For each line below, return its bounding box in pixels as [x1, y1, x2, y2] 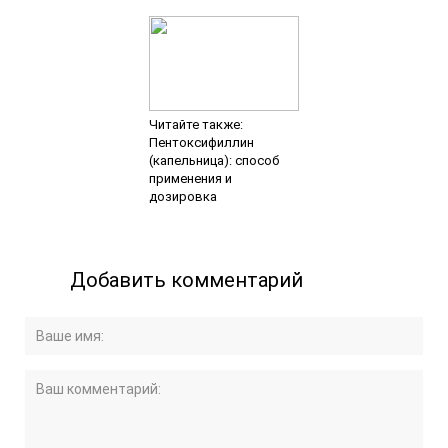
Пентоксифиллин [148, 135, 254, 151]
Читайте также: [148, 117, 243, 133]
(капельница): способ [148, 153, 279, 169]
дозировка [148, 189, 217, 205]
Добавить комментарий [70, 268, 304, 293]
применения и [148, 171, 232, 187]
